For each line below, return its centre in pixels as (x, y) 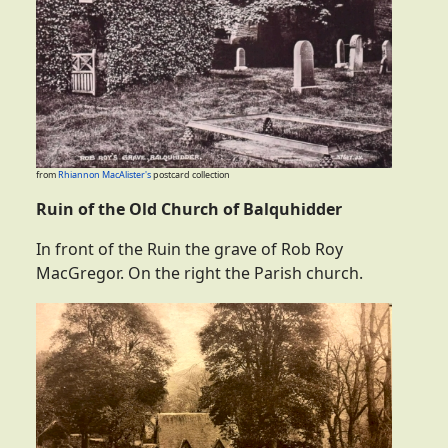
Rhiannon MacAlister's (104, 175)
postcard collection (190, 175)
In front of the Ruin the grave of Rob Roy (189, 249)
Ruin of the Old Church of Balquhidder (189, 209)
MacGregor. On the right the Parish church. (199, 273)
